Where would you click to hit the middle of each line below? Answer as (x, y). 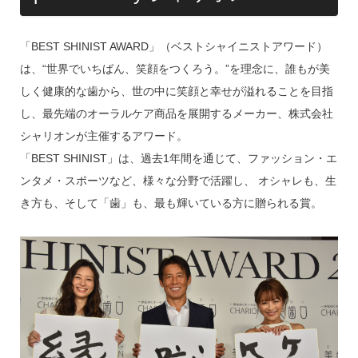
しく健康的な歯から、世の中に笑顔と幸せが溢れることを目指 (176, 91)
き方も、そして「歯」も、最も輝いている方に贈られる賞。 (171, 203)
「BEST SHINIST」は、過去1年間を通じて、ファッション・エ (178, 158)
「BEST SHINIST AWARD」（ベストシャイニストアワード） (173, 46)
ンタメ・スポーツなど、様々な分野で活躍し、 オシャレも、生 (178, 180)
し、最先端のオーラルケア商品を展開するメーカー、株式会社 (176, 113)
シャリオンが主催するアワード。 (103, 135)
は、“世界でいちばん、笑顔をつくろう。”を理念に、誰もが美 (175, 68)
